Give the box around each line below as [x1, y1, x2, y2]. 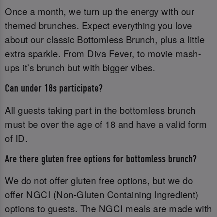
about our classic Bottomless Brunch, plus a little [5, 32, 204, 46]
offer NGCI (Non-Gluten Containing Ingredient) [5, 188, 199, 201]
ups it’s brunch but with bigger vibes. [5, 61, 155, 74]
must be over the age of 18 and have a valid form [5, 117, 207, 130]
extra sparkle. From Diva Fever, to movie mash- [5, 46, 201, 60]
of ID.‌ [5, 131, 28, 144]
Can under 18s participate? [5, 82, 103, 95]
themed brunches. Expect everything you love [5, 18, 192, 31]
